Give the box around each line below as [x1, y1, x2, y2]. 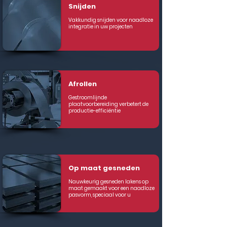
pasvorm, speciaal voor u [68, 191, 131, 199]
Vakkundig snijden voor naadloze [68, 16, 153, 24]
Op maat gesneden [68, 163, 140, 173]
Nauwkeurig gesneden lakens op [68, 178, 148, 185]
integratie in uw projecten [68, 23, 133, 30]
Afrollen [68, 79, 97, 89]
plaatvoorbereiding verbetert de [68, 100, 148, 108]
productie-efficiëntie [68, 107, 121, 115]
